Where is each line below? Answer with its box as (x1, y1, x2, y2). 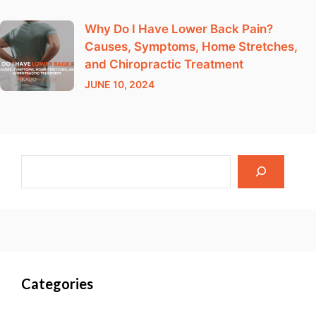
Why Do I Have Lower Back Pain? (85, 21, 273, 36)
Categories (21, 274, 93, 292)
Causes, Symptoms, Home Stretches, (85, 39, 298, 54)
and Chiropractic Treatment (85, 56, 243, 71)
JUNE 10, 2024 (85, 78, 154, 90)
